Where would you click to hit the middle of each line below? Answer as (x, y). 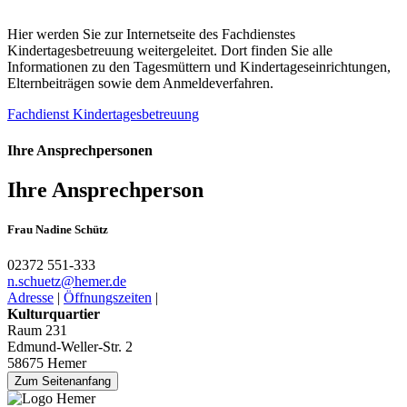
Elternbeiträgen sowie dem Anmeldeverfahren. (140, 84)
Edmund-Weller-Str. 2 (70, 347)
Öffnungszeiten (108, 298)
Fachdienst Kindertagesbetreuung (103, 114)
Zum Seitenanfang (63, 382)
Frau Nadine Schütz (58, 230)
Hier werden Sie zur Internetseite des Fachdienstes (151, 35)
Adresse (30, 298)
